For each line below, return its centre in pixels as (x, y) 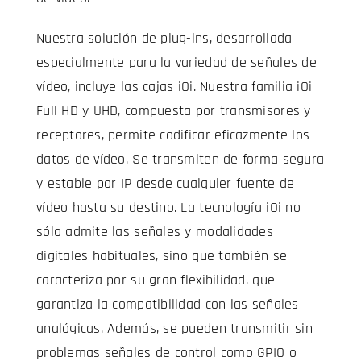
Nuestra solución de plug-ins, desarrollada (164, 39)
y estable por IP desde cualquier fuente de (165, 184)
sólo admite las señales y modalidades (154, 232)
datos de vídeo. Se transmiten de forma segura (180, 160)
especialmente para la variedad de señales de (176, 63)
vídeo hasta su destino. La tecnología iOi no (168, 208)
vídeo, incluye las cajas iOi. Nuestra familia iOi (174, 87)
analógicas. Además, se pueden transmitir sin (174, 329)
